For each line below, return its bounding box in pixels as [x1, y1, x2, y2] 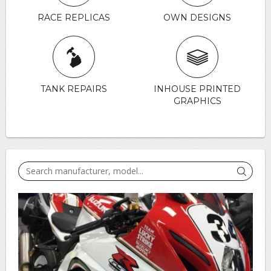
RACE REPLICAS [38, 12, 110, 23]
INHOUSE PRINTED [154, 83, 241, 94]
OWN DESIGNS [163, 12, 231, 23]
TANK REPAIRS [41, 83, 107, 94]
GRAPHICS [173, 96, 221, 106]
